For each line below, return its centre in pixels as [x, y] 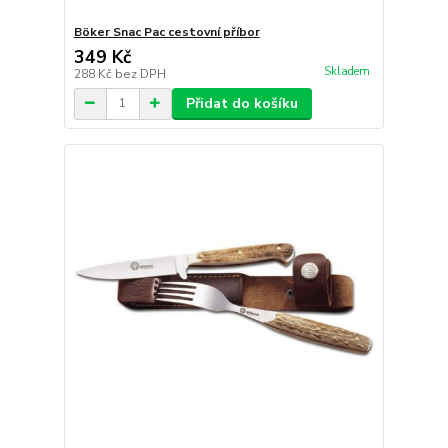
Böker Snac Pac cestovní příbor [166, 31]
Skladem [346, 71]
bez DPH [140, 73]
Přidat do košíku [241, 103]
